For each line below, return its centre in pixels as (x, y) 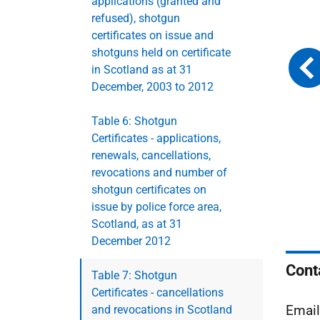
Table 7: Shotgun (134, 275)
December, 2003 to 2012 (152, 86)
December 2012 (131, 241)
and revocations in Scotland (162, 309)
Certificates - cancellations (157, 292)
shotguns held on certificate (161, 52)
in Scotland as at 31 (142, 69)
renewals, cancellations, (151, 155)
